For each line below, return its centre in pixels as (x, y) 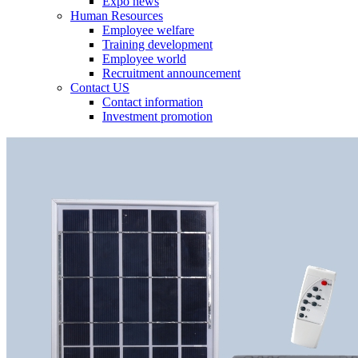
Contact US (100, 88)
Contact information (153, 102)
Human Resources (117, 16)
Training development (157, 44)
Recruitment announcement (171, 73)
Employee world (144, 59)
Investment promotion (157, 116)
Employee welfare (148, 30)
